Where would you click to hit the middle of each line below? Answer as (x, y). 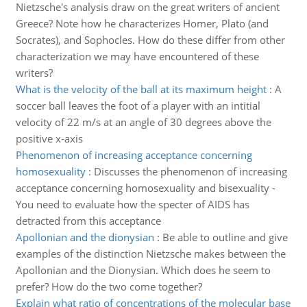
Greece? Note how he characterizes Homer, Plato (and (142, 23)
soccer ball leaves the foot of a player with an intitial (138, 106)
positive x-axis (49, 138)
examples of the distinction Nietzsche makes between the (150, 254)
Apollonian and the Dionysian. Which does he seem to (143, 270)
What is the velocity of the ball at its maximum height (141, 89)
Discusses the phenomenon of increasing (190, 171)
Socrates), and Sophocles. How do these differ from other (150, 40)
